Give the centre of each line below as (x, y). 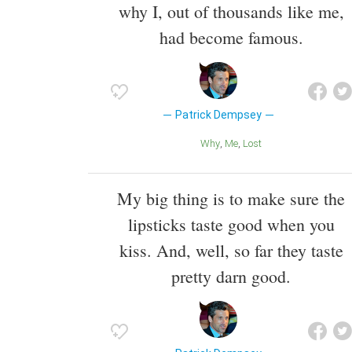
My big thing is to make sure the (231, 199)
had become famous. (231, 37)
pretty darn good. (231, 277)
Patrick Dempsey (218, 114)
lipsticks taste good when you (231, 225)
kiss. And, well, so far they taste (231, 251)
